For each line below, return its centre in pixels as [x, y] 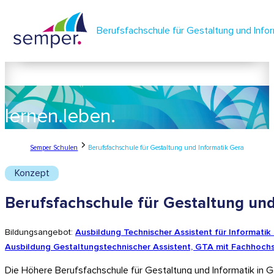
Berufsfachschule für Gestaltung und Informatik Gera [166, 148]
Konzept [32, 173]
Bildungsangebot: [40, 232]
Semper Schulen [54, 148]
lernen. [34, 117]
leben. [89, 117]
